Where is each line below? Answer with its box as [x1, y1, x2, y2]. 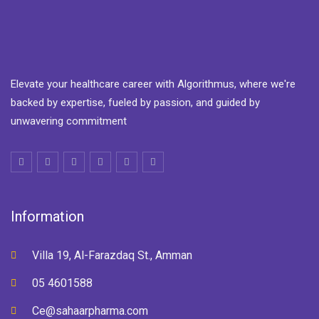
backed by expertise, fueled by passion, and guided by [11, 96, 260, 109]
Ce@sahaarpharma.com [32, 304, 148, 318]
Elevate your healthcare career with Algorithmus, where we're [11, 78, 296, 90]
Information [11, 208, 84, 225]
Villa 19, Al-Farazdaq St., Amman [32, 249, 192, 262]
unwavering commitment [11, 115, 127, 127]
